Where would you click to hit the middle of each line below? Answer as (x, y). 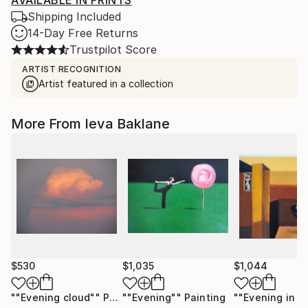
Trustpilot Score (113, 50)
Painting (205, 298)
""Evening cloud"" (56, 298)
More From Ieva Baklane (90, 124)
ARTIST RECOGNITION (71, 69)
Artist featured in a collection (106, 84)
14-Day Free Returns (83, 33)
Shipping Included (74, 17)
